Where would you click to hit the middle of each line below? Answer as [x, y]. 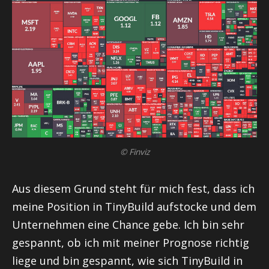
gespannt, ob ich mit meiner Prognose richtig [131, 243]
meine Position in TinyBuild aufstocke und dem [134, 207]
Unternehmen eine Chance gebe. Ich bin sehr [128, 225]
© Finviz [134, 151]
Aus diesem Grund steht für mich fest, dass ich [133, 189]
